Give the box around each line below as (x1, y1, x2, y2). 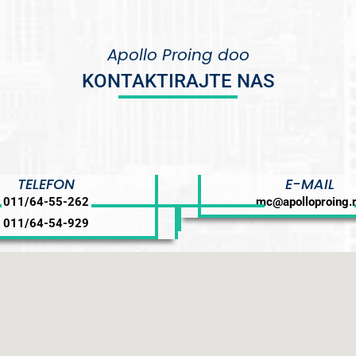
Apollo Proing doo (106, 44, 250, 66)
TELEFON (17, 174, 75, 194)
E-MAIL (284, 174, 335, 194)
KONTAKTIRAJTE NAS (81, 70, 275, 92)
